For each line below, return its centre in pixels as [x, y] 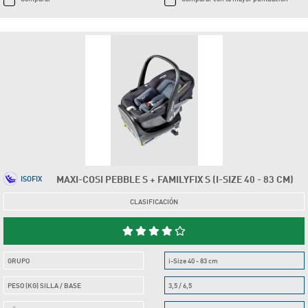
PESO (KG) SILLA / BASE [44, 285]
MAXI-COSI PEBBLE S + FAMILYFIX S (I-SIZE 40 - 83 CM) [175, 179]
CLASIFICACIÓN [154, 201]
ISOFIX [31, 178]
